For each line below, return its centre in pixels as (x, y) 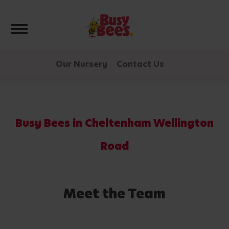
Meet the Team (114, 194)
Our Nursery (82, 64)
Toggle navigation (65, 27)
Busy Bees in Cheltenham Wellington (114, 123)
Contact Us (140, 64)
